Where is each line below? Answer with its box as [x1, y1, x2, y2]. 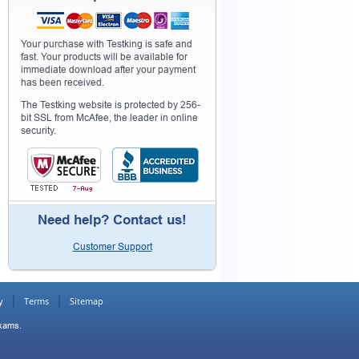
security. [21, 125, 56, 136]
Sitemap [69, 295, 103, 307]
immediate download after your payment [21, 64, 196, 75]
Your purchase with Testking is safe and [21, 38, 192, 50]
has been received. [21, 77, 104, 88]
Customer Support [72, 241, 152, 252]
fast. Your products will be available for [21, 51, 188, 63]
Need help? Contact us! [38, 212, 187, 228]
